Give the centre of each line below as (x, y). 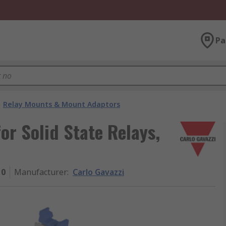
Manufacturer (41, 172)
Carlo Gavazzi (98, 172)
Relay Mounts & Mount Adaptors (62, 104)
